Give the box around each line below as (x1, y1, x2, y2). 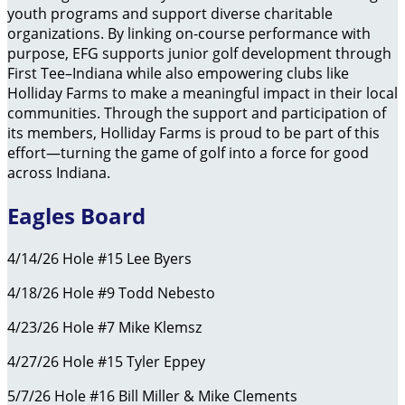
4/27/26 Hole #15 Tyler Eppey (7, 351, 205, 372)
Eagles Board (7, 200, 146, 231)
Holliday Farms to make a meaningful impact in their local (7, 83, 398, 104)
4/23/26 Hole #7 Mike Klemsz (7, 316, 202, 337)
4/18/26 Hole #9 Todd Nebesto (7, 282, 215, 303)
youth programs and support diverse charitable (7, 4, 333, 24)
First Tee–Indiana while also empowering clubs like (7, 63, 349, 84)
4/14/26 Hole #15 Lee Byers (7, 248, 192, 268)
